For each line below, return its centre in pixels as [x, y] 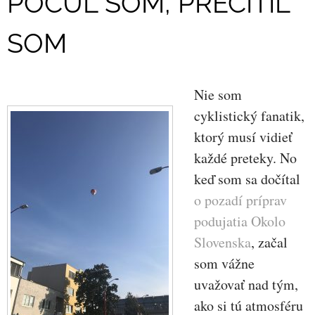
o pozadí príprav [240, 200]
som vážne [224, 263]
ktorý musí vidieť [243, 136]
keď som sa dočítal [247, 179]
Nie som [218, 94]
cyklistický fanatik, [249, 115]
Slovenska [222, 242]
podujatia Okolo [239, 221]
